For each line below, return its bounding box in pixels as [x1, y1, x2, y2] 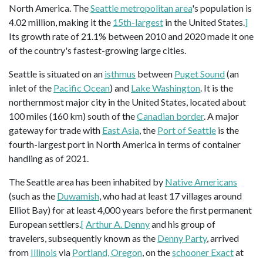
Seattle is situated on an [9, 68, 104, 80]
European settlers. [9, 218, 81, 230]
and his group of [150, 218, 215, 230]
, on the [142, 247, 172, 258]
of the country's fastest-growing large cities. [9, 45, 186, 56]
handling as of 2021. [9, 153, 89, 164]
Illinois [31, 247, 57, 258]
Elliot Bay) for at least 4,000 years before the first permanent [9, 204, 252, 216]
